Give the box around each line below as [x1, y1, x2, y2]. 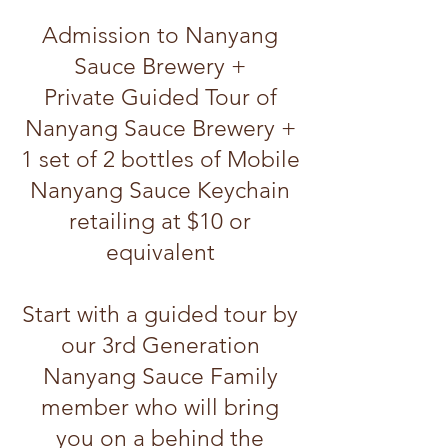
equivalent [105, 239, 215, 266]
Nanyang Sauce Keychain [30, 177, 290, 204]
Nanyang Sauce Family [42, 363, 278, 390]
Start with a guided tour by [22, 301, 298, 328]
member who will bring [41, 394, 279, 421]
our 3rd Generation [60, 332, 260, 359]
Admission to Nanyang [42, 22, 278, 49]
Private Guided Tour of [43, 84, 277, 111]
